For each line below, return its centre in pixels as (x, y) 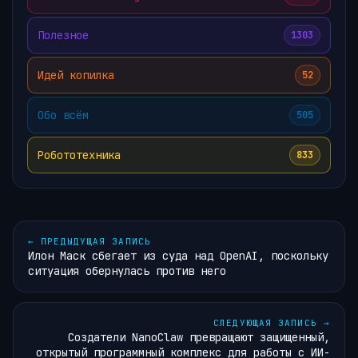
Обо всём (63, 115)
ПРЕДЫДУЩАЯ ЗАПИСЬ (93, 242)
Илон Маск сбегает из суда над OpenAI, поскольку (178, 256)
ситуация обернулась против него (127, 271)
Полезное (63, 35)
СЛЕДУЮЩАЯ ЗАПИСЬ (268, 323)
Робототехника (79, 155)
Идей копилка (76, 75)
